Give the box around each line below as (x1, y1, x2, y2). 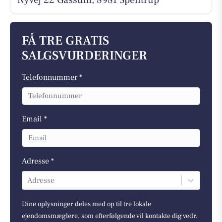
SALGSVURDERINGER (22, 47, 147, 64)
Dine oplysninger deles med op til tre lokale (22, 199, 151, 209)
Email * (22, 114, 47, 124)
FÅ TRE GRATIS (22, 32, 109, 49)
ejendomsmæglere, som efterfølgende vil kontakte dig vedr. (22, 211, 198, 221)
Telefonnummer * (22, 72, 82, 82)
